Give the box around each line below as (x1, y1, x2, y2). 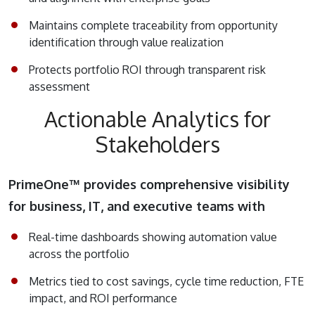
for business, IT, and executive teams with (8, 198, 265, 214)
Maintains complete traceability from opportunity (29, 18, 278, 33)
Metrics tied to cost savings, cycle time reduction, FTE (29, 274, 304, 289)
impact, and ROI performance (29, 291, 177, 306)
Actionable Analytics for (44, 105, 271, 133)
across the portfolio (29, 247, 129, 262)
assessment (29, 79, 90, 94)
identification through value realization (29, 35, 224, 50)
